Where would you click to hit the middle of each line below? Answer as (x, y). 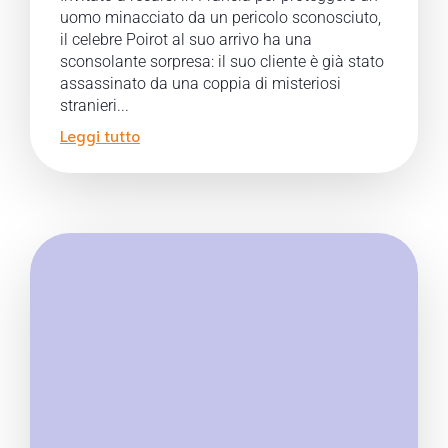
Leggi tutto (100, 134)
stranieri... (94, 105)
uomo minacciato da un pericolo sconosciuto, (220, 17)
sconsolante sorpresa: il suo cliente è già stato (222, 61)
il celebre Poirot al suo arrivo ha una (186, 39)
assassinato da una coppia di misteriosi (200, 83)
